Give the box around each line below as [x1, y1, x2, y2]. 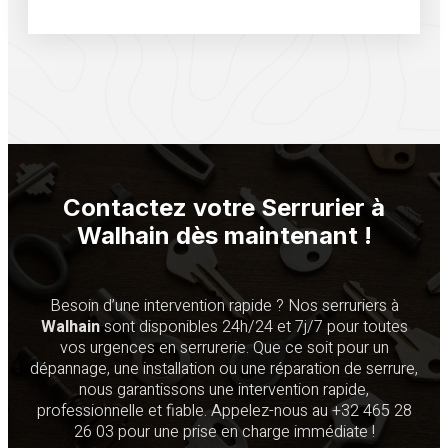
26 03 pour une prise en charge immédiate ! [73, 419, 375, 444]
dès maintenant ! [169, 220, 372, 250]
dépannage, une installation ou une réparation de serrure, [30, 356, 418, 381]
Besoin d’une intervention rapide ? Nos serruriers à [49, 293, 399, 318]
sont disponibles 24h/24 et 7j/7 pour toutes [99, 314, 408, 339]
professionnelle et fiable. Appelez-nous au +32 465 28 [36, 398, 412, 423]
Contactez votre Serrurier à [63, 192, 385, 222]
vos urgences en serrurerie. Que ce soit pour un [59, 335, 389, 360]
